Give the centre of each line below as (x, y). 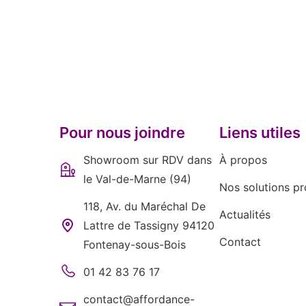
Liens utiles (260, 132)
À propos (243, 159)
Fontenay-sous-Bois (135, 244)
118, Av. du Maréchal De (144, 206)
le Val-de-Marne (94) (137, 179)
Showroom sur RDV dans (148, 159)
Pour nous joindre (122, 132)
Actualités (245, 214)
